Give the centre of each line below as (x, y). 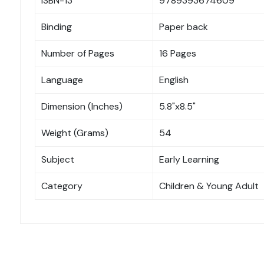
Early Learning (189, 160)
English (174, 80)
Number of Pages (78, 54)
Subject (58, 160)
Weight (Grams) (75, 133)
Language (62, 80)
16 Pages (178, 54)
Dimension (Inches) (82, 107)
